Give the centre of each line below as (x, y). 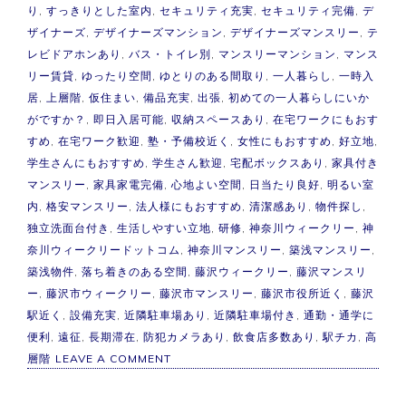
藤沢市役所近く (302, 293)
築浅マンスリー (330, 249)
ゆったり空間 (117, 75)
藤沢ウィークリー (242, 271)
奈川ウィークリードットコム (104, 249)
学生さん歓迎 (188, 162)
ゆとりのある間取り (213, 75)
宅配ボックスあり (277, 162)
